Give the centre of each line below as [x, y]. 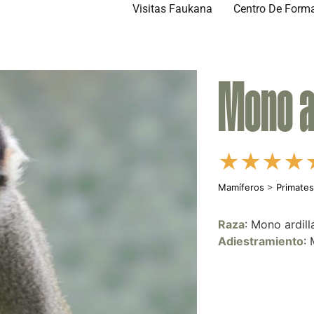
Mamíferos [241, 187]
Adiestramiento [261, 241]
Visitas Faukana [173, 9]
